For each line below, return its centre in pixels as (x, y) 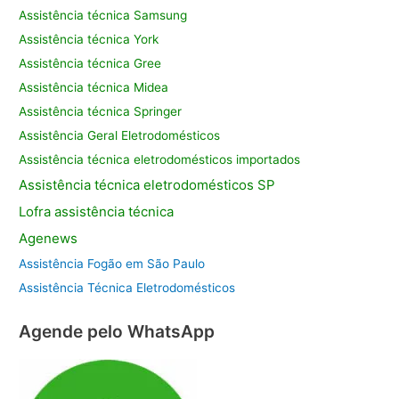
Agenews (49, 239)
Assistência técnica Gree (90, 64)
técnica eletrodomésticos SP (185, 185)
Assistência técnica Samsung (103, 16)
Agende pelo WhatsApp (117, 332)
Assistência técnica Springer (101, 112)
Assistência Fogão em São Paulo (112, 264)
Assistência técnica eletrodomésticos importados (160, 160)
